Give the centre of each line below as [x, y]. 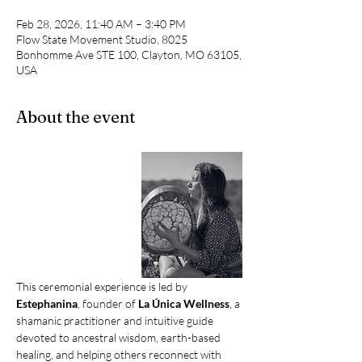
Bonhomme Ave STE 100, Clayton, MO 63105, [129, 55]
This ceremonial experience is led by [103, 287]
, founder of [108, 304]
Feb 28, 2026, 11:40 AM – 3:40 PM [101, 24]
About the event [76, 117]
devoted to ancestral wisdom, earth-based [120, 338]
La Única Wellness [184, 304]
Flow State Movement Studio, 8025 [102, 39]
